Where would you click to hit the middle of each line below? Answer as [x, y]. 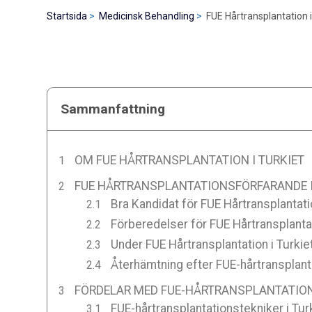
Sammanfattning [113, 109]
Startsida [67, 16]
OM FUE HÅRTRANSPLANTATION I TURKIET [189, 160]
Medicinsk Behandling [147, 16]
